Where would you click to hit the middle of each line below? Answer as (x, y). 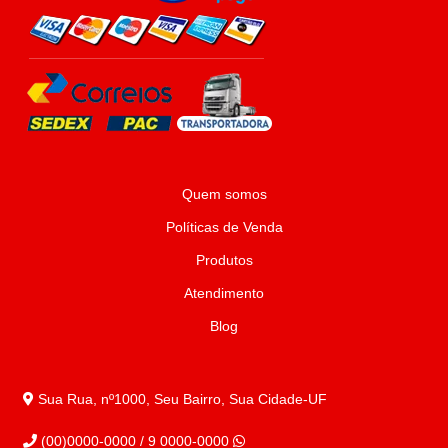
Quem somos (224, 193)
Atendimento (224, 292)
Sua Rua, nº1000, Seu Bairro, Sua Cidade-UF (180, 398)
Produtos (224, 259)
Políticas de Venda (224, 226)
